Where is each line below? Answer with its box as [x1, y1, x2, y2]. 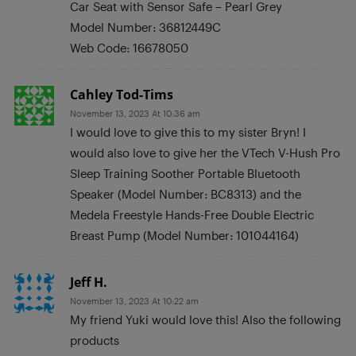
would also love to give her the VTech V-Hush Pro [70, 145, 340, 160]
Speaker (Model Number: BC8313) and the [70, 186, 301, 201]
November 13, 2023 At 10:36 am [70, 107, 200, 118]
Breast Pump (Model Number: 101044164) [70, 227, 299, 242]
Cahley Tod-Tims [70, 85, 173, 103]
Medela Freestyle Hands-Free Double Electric [70, 207, 314, 222]
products [70, 332, 119, 347]
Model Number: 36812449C [70, 19, 221, 34]
